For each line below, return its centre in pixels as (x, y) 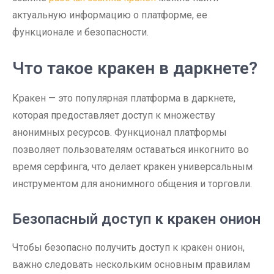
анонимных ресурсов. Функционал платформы (120, 132)
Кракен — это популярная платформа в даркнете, (124, 98)
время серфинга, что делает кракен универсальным (132, 167)
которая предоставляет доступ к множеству (114, 115)
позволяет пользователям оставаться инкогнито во (131, 150)
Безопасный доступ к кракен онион (136, 219)
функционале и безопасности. (80, 32)
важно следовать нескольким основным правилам (131, 265)
